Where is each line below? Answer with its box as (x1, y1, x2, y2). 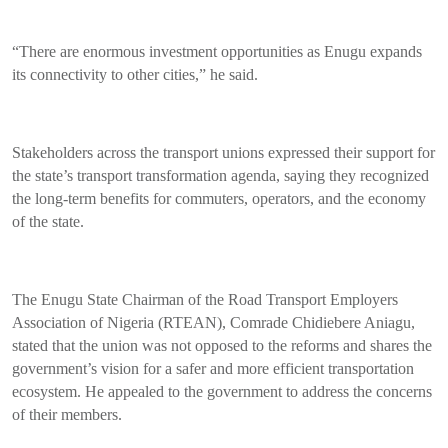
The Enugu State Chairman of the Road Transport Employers (12, 291, 398, 309)
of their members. (12, 406, 122, 424)
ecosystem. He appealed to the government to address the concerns (12, 383, 432, 401)
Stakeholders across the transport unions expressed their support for (12, 144, 435, 162)
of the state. (12, 213, 84, 231)
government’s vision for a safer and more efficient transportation (12, 360, 414, 378)
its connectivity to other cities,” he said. (12, 66, 258, 84)
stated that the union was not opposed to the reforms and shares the (12, 337, 432, 355)
